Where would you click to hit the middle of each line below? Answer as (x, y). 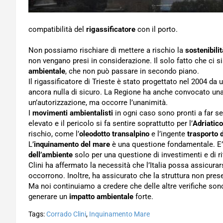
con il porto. (157, 29)
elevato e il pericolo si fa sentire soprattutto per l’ (111, 123)
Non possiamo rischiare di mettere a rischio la (107, 50)
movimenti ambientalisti (73, 113)
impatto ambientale (101, 197)
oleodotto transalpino (114, 134)
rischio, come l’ (54, 134)
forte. (143, 197)
